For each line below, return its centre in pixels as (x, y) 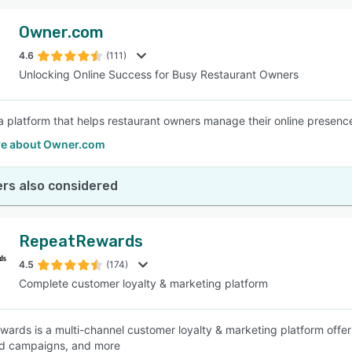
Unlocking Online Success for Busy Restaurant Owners (159, 74)
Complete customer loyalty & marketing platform (143, 283)
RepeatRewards (81, 241)
